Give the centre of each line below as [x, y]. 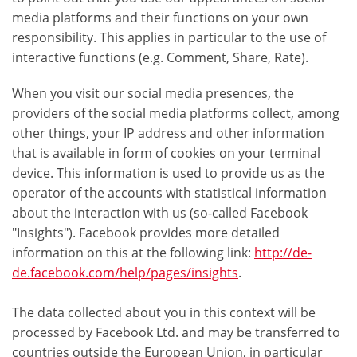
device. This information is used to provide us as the [168, 173]
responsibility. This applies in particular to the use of [169, 38]
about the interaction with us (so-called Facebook [160, 213]
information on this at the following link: [133, 253]
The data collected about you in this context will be [164, 313]
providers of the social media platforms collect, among [176, 114]
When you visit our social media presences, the [153, 94]
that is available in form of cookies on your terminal [166, 153]
